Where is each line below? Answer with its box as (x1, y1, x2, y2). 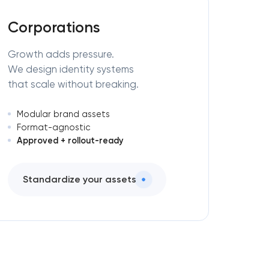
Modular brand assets (17, 109, 110, 119)
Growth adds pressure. (7, 48, 114, 60)
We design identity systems (7, 63, 134, 75)
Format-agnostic (17, 122, 91, 132)
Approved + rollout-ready (17, 134, 124, 146)
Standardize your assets (22, 174, 136, 185)
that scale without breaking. (7, 78, 139, 90)
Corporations (7, 18, 100, 36)
